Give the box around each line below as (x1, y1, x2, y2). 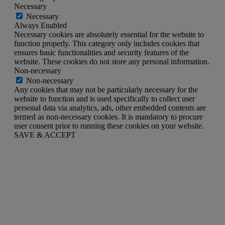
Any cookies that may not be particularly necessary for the (14, 85, 198, 94)
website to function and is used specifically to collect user (14, 94, 195, 103)
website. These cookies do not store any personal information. (14, 57, 209, 66)
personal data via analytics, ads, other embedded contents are (14, 103, 206, 112)
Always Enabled (14, 21, 67, 30)
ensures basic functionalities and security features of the (14, 48, 189, 57)
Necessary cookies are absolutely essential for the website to (14, 30, 204, 39)
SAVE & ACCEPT (14, 130, 76, 139)
